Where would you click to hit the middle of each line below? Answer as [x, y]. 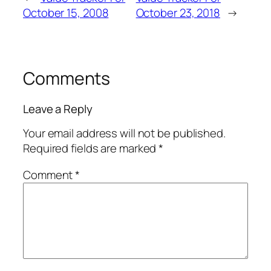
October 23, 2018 [178, 13]
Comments [67, 79]
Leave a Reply [58, 109]
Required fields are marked [91, 149]
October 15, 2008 [66, 13]
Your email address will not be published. [124, 133]
